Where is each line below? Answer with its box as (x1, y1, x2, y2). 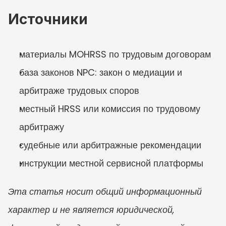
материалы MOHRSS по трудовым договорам (19, 47, 211, 61)
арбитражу (19, 120, 64, 133)
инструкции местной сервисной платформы (19, 156, 203, 169)
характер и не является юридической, (8, 203, 175, 216)
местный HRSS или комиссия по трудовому (19, 102, 200, 115)
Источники (8, 10, 88, 28)
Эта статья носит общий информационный (8, 185, 202, 198)
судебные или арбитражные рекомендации (19, 138, 201, 151)
